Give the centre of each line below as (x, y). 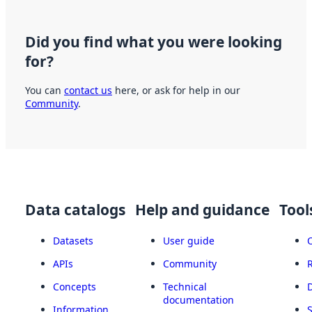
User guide (189, 240)
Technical (185, 286)
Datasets (73, 240)
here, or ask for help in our (176, 90)
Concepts (75, 286)
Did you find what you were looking (154, 42)
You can (45, 90)
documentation (198, 299)
